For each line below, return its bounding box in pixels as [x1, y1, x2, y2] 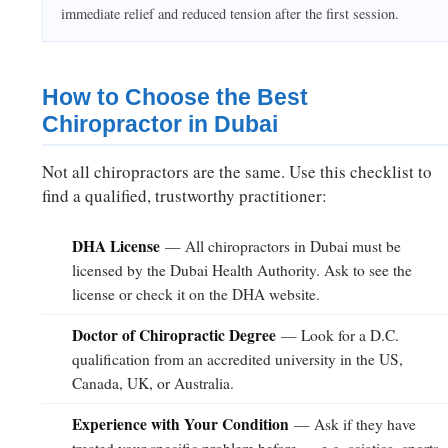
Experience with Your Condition [72, 413, 290, 436]
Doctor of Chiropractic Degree [72, 324, 277, 347]
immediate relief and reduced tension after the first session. [61, 4, 400, 24]
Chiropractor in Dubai [42, 111, 279, 138]
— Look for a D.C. [276, 325, 400, 346]
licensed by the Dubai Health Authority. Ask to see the [72, 260, 413, 281]
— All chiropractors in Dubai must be [160, 236, 402, 257]
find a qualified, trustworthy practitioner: [42, 184, 328, 208]
